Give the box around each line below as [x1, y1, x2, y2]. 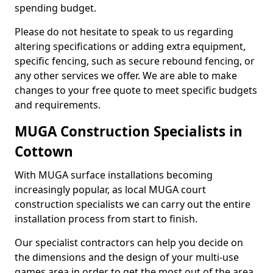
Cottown [15, 142, 73, 161]
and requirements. [15, 98, 103, 112]
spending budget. [15, 1, 96, 15]
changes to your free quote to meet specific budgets [15, 83, 257, 97]
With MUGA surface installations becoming [15, 168, 213, 182]
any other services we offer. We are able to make [15, 69, 237, 82]
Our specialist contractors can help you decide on [15, 236, 243, 249]
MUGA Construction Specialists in [15, 122, 243, 141]
